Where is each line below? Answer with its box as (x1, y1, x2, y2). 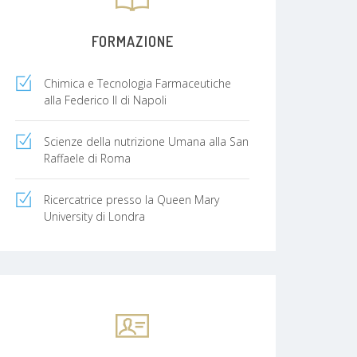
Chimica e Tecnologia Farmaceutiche (44, 75, 231, 91)
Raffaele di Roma (44, 150, 131, 166)
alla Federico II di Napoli (44, 92, 167, 108)
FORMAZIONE (91, 32, 174, 50)
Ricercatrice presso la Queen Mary (44, 191, 219, 207)
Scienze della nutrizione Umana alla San (44, 133, 249, 149)
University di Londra (44, 208, 145, 224)
